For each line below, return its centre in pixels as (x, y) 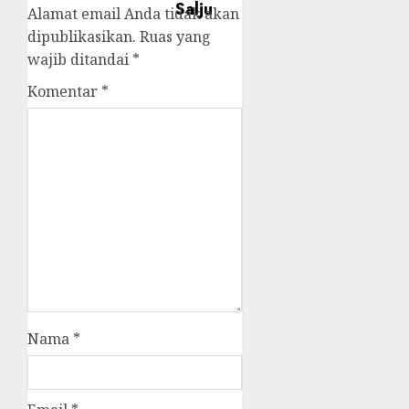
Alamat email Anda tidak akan (133, 14)
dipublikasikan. (82, 37)
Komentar (64, 91)
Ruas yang (175, 37)
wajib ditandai (80, 59)
